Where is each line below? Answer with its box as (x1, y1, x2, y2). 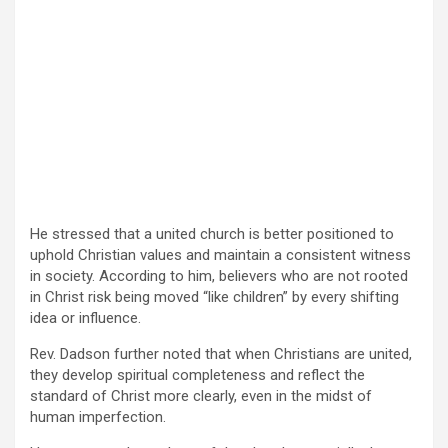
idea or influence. (30, 308, 141, 327)
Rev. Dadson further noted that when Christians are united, (30, 344, 412, 363)
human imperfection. (30, 407, 166, 426)
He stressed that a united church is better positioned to (30, 224, 394, 243)
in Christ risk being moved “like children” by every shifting (30, 287, 399, 306)
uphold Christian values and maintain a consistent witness (30, 245, 411, 264)
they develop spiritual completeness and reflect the (30, 365, 365, 384)
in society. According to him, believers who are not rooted (30, 266, 408, 285)
